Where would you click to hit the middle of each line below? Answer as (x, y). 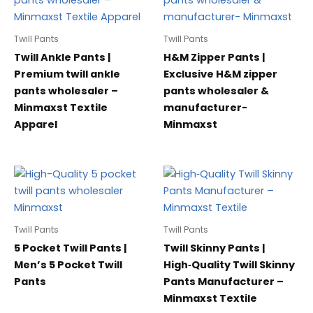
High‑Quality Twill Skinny (229, 265)
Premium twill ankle (67, 74)
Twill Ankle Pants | (62, 58)
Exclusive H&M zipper (220, 74)
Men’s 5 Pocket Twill (68, 265)
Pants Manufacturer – (224, 282)
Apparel (36, 125)
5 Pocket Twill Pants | (70, 248)
